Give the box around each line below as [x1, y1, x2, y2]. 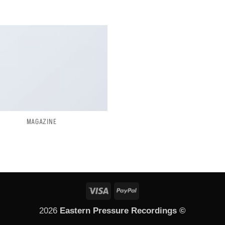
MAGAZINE [26, 117, 57, 128]
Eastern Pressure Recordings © [60, 205, 186, 215]
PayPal [136, 185, 163, 195]
